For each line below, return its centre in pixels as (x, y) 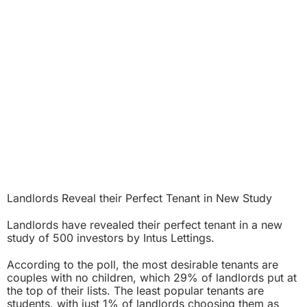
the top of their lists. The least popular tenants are (135, 290)
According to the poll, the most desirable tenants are (143, 264)
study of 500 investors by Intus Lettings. (111, 237)
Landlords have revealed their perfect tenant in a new (145, 224)
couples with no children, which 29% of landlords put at (152, 277)
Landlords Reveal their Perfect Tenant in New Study (139, 198)
